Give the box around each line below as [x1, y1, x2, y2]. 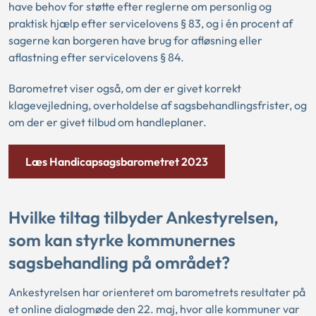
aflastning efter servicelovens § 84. [8, 50, 184, 65]
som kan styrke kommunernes [8, 229, 236, 250]
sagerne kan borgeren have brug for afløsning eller [8, 33, 262, 48]
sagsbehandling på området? [8, 251, 230, 273]
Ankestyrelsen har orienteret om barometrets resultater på [8, 284, 305, 299]
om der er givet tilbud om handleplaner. [8, 115, 207, 130]
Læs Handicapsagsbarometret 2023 [25, 154, 208, 169]
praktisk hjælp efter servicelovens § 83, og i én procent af [8, 16, 293, 31]
